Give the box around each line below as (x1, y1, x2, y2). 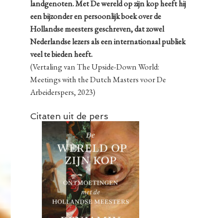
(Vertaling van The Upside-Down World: (30, 61, 160, 73)
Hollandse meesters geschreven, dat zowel (30, 23, 164, 35)
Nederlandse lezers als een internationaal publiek (30, 36, 186, 47)
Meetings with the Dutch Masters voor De (30, 74, 166, 85)
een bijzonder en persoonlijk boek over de (30, 11, 162, 22)
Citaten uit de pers (30, 111, 109, 122)
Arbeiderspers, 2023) (30, 87, 96, 98)
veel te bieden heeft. (30, 49, 93, 60)
